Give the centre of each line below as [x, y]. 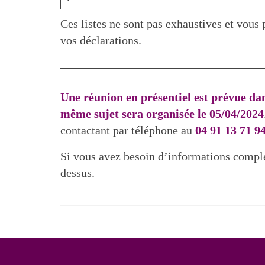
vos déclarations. [101, 41]
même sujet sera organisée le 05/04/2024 [162, 114]
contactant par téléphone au [128, 130]
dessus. [77, 173]
